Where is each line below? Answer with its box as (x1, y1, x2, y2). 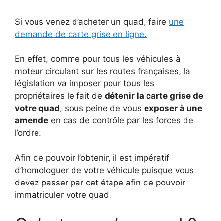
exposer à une (144, 103, 202, 113)
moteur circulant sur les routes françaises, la (15, 66, 190, 76)
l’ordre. (15, 128, 41, 138)
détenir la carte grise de (105, 91, 203, 101)
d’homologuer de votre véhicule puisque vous (15, 165, 194, 175)
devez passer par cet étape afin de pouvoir (15, 177, 185, 187)
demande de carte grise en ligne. (15, 29, 147, 39)
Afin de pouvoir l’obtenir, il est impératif (15, 152, 169, 163)
